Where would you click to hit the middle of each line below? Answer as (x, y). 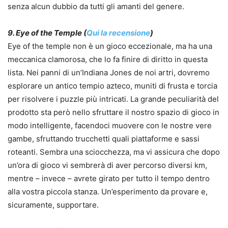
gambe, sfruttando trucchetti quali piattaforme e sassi (104, 139)
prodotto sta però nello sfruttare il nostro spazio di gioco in (113, 112)
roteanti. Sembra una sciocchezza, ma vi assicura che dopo (114, 152)
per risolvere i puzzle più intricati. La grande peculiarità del (113, 99)
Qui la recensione (118, 33)
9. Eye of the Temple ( (47, 33)
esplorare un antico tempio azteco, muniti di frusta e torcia (112, 86)
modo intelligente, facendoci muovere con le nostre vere (110, 126)
